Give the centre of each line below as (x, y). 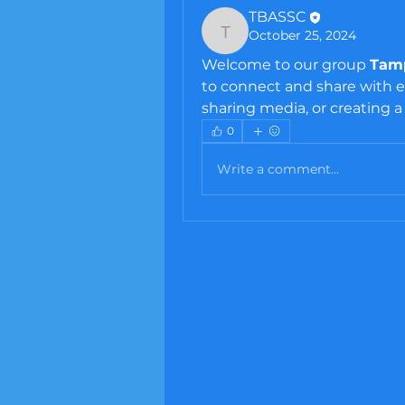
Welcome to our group (286, 65)
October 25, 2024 (302, 35)
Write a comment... (278, 169)
